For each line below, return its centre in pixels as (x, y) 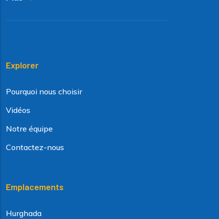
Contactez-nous (35, 147)
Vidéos (18, 110)
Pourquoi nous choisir (44, 92)
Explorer (22, 65)
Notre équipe (29, 129)
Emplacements (35, 187)
